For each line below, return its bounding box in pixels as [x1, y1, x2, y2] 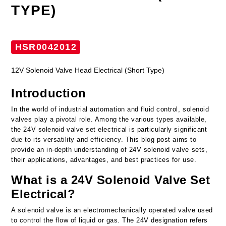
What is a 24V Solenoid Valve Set [11, 173, 210, 187]
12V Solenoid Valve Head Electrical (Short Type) [11, 66, 165, 74]
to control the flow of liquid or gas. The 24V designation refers [11, 216, 208, 224]
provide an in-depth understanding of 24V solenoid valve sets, [11, 145, 208, 153]
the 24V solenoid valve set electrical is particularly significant [11, 125, 207, 133]
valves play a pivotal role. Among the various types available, [11, 115, 207, 123]
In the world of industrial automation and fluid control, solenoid [11, 105, 209, 113]
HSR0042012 [15, 42, 77, 52]
